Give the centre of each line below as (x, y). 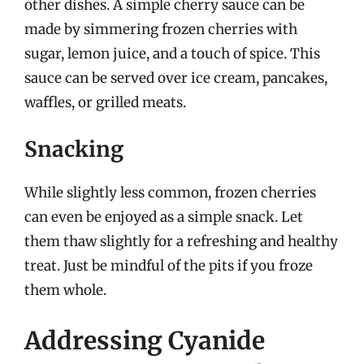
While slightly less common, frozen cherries (170, 193)
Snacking (74, 149)
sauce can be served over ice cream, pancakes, (176, 78)
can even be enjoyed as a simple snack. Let (164, 217)
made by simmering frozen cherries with (161, 29)
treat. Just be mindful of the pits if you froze (169, 266)
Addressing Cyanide (145, 340)
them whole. (65, 290)
